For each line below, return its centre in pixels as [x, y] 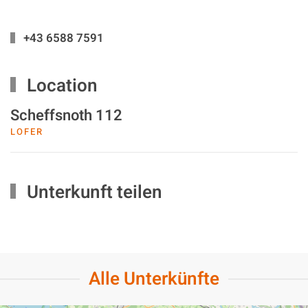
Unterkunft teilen [92, 192]
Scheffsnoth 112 [66, 115]
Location [60, 86]
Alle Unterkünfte [154, 279]
